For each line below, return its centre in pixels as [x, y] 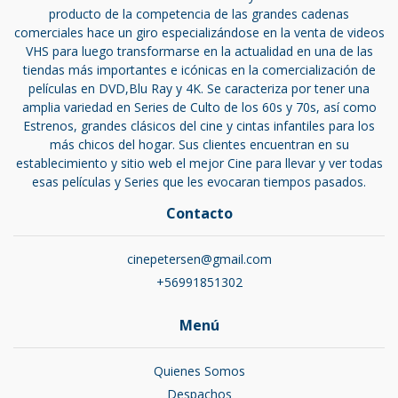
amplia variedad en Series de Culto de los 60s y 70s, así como [199, 107]
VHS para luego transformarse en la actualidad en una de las [199, 52]
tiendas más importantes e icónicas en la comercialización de [199, 70]
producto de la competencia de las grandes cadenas [199, 14]
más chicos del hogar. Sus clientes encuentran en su [199, 145]
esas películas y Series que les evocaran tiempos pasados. [199, 182]
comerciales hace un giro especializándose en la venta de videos [199, 33]
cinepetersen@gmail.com [199, 259]
